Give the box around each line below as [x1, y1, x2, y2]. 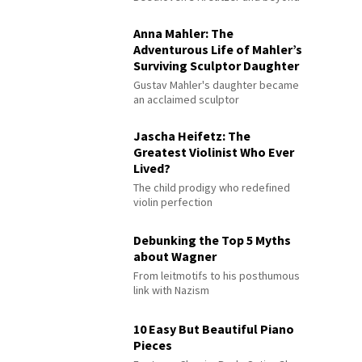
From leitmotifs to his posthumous [133, 267, 301, 283]
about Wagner [133, 247, 217, 264]
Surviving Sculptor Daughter [133, 57, 300, 74]
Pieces [133, 336, 173, 353]
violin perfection [133, 195, 213, 210]
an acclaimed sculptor [133, 92, 240, 107]
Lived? [133, 160, 171, 177]
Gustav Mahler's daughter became [133, 78, 300, 93]
